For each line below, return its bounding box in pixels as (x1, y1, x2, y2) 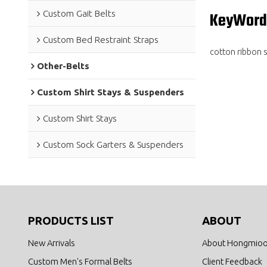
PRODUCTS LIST (27, 215, 114, 228)
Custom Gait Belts (42, 8, 116, 18)
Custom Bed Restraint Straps (42, 34, 159, 45)
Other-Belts (36, 60, 89, 71)
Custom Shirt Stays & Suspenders (36, 86, 184, 97)
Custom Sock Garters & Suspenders (42, 139, 184, 150)
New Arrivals (27, 237, 75, 248)
